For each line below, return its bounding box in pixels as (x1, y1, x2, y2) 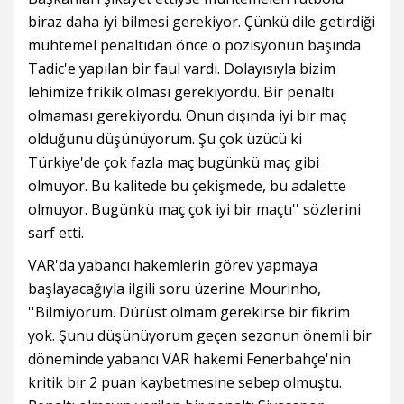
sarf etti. (28, 223, 84, 243)
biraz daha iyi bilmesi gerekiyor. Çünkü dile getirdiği (28, 12, 375, 32)
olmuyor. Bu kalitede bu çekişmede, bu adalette (28, 176, 346, 196)
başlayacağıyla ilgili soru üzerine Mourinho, (28, 279, 321, 298)
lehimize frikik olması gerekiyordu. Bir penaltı (28, 82, 334, 102)
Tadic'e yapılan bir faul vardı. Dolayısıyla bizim (28, 59, 335, 78)
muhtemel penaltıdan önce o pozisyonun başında (28, 35, 361, 55)
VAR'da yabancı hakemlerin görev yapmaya (28, 255, 317, 275)
